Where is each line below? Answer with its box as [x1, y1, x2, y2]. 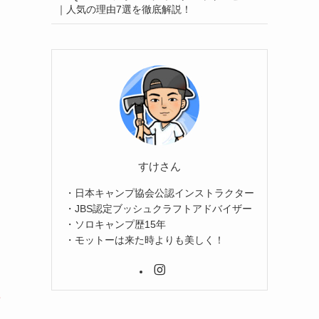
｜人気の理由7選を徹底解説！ [56, 3, 192, 15]
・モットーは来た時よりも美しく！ [65, 234, 224, 246]
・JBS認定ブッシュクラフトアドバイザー [65, 202, 252, 214]
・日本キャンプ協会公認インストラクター [65, 187, 254, 199]
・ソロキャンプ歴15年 [65, 218, 166, 230]
